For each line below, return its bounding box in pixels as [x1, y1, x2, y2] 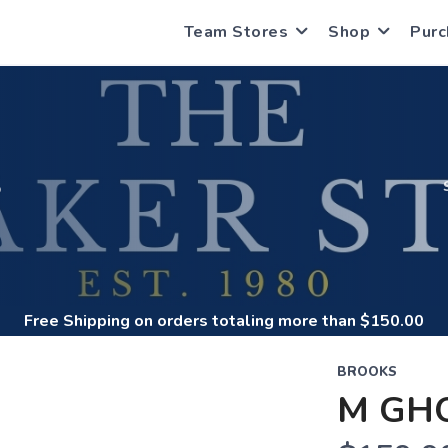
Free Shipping [24, 310, 130, 332]
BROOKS [336, 363, 397, 381]
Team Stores [183, 21, 288, 43]
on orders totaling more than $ [130, 310, 370, 332]
